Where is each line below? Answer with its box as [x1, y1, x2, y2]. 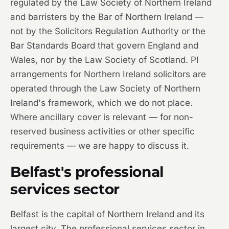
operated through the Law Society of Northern [10, 83, 200, 94]
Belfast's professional [10, 163, 164, 181]
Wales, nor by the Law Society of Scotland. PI [10, 55, 199, 65]
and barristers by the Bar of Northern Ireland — [10, 12, 203, 22]
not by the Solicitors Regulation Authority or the [10, 26, 205, 37]
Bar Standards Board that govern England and [10, 40, 198, 51]
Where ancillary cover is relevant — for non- [10, 112, 193, 123]
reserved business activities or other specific [10, 126, 195, 137]
